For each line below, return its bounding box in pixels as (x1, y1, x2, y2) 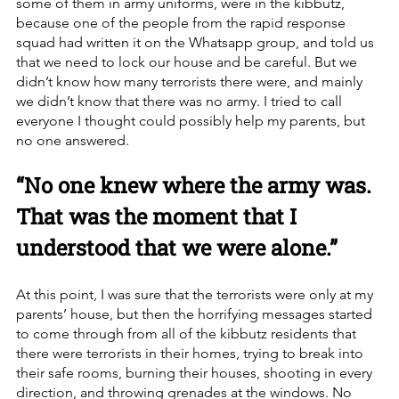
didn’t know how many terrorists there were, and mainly (16, 72, 366, 90)
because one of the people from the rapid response (16, 13, 349, 31)
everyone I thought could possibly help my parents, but (16, 111, 369, 129)
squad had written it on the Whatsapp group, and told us (16, 33, 378, 51)
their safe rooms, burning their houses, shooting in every (16, 363, 376, 381)
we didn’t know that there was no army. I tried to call (16, 92, 346, 110)
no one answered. (16, 131, 133, 149)
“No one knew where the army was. (16, 170, 377, 199)
